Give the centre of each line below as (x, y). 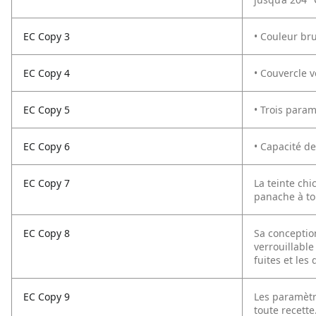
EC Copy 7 (47, 183)
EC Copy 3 (47, 36)
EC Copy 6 (47, 146)
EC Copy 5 (47, 110)
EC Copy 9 (47, 297)
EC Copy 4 (47, 73)
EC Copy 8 (47, 233)
